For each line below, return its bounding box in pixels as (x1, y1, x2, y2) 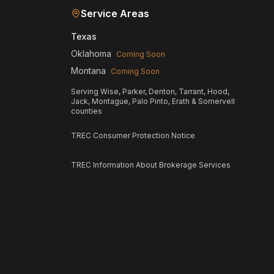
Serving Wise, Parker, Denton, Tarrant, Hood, (71, 87, 229, 96)
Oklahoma (71, 48, 111, 59)
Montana (71, 65, 106, 76)
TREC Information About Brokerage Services (71, 160, 231, 169)
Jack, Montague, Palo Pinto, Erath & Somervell (71, 97, 235, 106)
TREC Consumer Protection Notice (71, 131, 195, 140)
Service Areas (81, 7, 149, 20)
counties (71, 106, 102, 116)
